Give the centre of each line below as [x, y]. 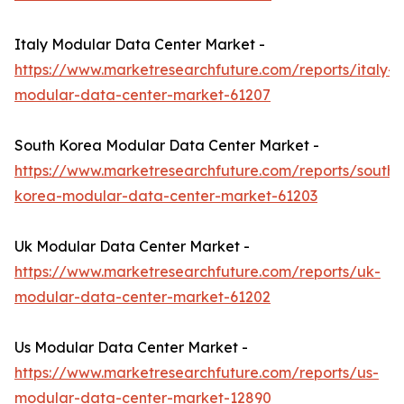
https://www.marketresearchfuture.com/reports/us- [197, 373]
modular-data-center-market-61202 [142, 297]
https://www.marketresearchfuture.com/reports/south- [208, 171]
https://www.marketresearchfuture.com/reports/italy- [204, 70]
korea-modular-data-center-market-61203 [166, 196]
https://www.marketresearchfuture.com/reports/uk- [197, 272]
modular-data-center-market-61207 [142, 95]
